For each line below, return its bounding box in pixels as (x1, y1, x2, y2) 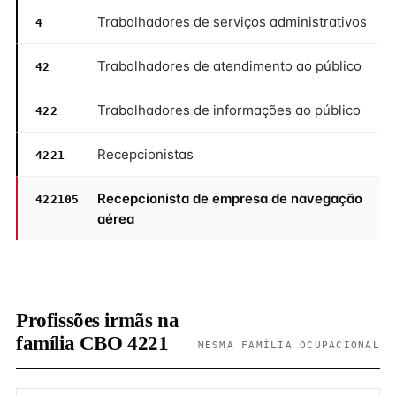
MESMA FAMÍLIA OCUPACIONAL (197, 339, 380, 350)
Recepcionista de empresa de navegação (97, 190, 362, 207)
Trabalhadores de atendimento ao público (97, 57, 362, 74)
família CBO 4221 (16, 332, 169, 354)
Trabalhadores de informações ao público (97, 102, 361, 118)
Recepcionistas (97, 146, 194, 163)
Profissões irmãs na (16, 309, 179, 331)
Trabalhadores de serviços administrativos (97, 13, 367, 30)
